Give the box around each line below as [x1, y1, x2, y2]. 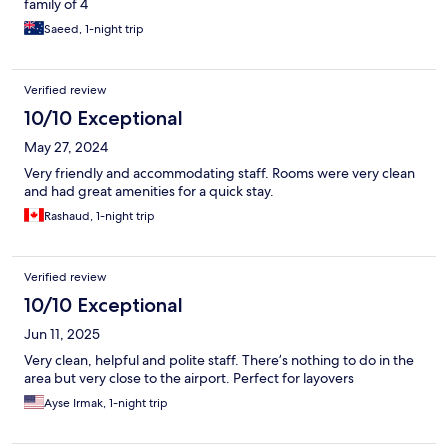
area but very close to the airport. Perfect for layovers [24, 369, 354, 388]
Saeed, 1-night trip [44, 21, 144, 38]
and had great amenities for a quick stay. [24, 182, 274, 201]
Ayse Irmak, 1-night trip [44, 395, 168, 412]
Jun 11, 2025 [24, 325, 100, 344]
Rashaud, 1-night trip [44, 208, 155, 225]
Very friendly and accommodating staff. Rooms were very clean [24, 164, 415, 183]
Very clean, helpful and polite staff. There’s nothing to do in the [24, 351, 414, 370]
